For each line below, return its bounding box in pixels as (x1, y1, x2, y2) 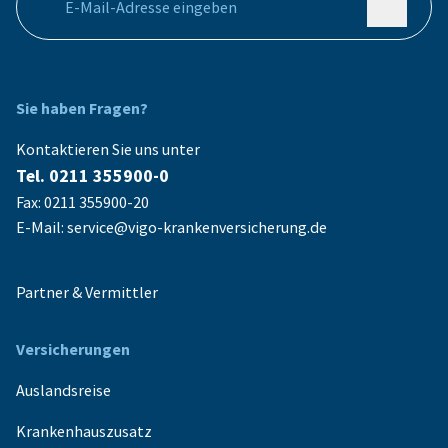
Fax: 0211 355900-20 (16, 192, 149, 213)
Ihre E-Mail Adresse (40, 7, 173, 28)
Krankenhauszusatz (16, 421, 152, 442)
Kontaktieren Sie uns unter (16, 139, 200, 160)
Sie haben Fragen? (16, 98, 148, 119)
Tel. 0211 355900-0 (16, 164, 169, 188)
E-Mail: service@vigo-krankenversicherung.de (16, 217, 327, 238)
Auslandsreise (16, 380, 111, 401)
